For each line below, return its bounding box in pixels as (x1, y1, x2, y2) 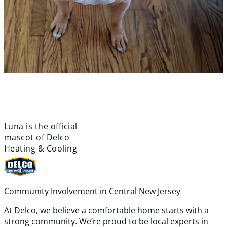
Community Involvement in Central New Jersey (4, 185, 180, 197)
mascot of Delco (4, 132, 70, 143)
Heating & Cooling (4, 143, 78, 155)
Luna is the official (4, 121, 78, 132)
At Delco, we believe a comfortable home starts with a (4, 205, 209, 216)
